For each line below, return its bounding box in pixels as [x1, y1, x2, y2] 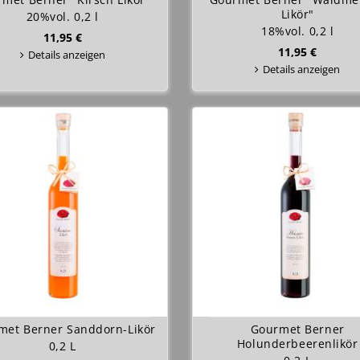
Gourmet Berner [250, 321, 345, 337]
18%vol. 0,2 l [261, 23, 334, 39]
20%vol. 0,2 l [26, 9, 99, 24]
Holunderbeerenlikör [236, 336, 358, 351]
